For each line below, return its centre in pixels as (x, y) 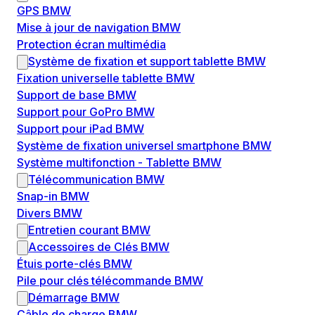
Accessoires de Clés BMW (99, 247)
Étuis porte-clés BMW (75, 264)
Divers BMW (50, 213)
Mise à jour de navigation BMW (99, 28)
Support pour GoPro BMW (86, 112)
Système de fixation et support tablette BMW (147, 62)
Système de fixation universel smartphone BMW (144, 146)
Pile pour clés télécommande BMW (110, 281)
